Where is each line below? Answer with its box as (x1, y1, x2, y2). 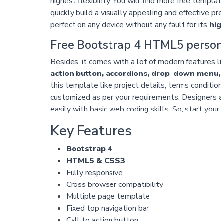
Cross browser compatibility (66, 179, 163, 190)
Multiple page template (66, 191, 150, 202)
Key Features (50, 121, 132, 141)
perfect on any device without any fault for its (50, 19, 209, 31)
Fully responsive (66, 167, 123, 179)
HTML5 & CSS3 (66, 155, 125, 167)
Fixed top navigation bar (66, 203, 149, 214)
